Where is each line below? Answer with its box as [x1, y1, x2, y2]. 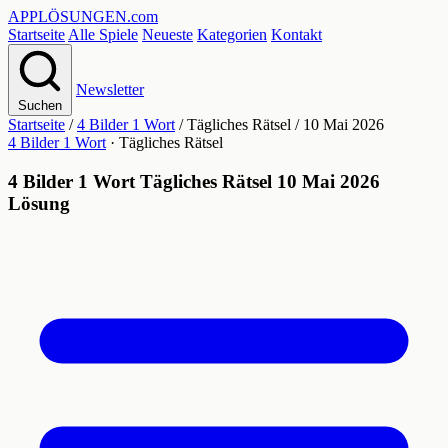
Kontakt [271, 26, 322, 43]
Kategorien [197, 26, 267, 43]
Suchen [18, 98, 62, 113]
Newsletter [76, 81, 144, 98]
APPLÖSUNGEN [8, 8, 127, 25]
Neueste [142, 26, 193, 43]
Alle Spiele [68, 26, 138, 43]
